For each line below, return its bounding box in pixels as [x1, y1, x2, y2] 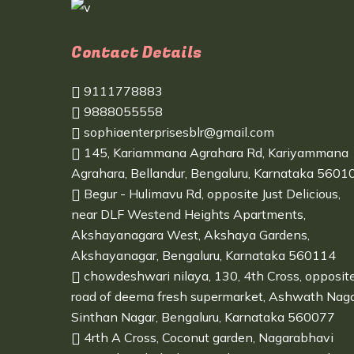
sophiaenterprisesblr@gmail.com [81, 124, 274, 140]
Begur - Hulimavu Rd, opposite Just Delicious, [81, 186, 341, 201]
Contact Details [71, 41, 201, 64]
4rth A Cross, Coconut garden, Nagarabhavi [81, 330, 333, 345]
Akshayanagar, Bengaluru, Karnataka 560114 [71, 247, 336, 263]
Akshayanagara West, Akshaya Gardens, [71, 227, 310, 243]
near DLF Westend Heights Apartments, [71, 206, 306, 222]
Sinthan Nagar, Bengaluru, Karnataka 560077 [71, 309, 335, 325]
